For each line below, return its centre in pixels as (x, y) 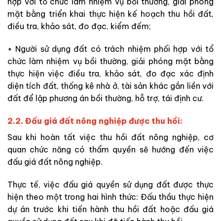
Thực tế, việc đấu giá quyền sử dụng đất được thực (110, 184)
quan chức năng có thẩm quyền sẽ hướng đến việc (110, 149)
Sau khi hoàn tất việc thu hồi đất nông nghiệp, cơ (110, 137)
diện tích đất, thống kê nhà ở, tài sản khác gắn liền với (110, 86)
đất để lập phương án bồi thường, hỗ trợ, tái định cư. (106, 98)
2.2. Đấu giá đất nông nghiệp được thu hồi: (95, 121)
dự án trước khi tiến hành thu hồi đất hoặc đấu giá (110, 209)
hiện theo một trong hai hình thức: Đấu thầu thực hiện (110, 197)
